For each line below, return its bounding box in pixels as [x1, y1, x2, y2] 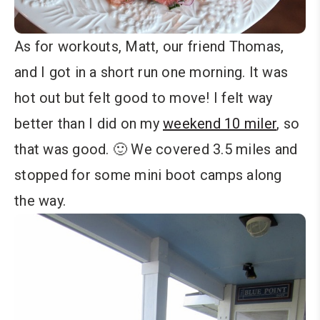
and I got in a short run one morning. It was [14, 63, 288, 81]
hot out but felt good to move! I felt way [14, 89, 273, 106]
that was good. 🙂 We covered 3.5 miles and [14, 140, 298, 158]
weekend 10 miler [163, 114, 276, 132]
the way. [14, 191, 66, 209]
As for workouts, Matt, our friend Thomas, [14, 37, 284, 55]
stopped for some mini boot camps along [14, 166, 282, 184]
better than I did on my [14, 114, 163, 132]
